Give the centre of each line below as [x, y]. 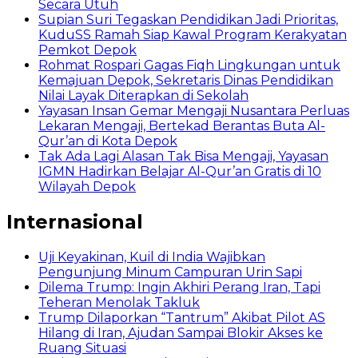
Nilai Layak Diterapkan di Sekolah [143, 95]
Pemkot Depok [88, 50]
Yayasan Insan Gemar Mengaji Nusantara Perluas [194, 110]
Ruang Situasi [82, 348]
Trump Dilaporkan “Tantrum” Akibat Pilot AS [182, 317]
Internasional [75, 221]
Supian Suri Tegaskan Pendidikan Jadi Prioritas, [188, 19]
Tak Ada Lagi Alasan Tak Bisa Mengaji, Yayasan [183, 156]
